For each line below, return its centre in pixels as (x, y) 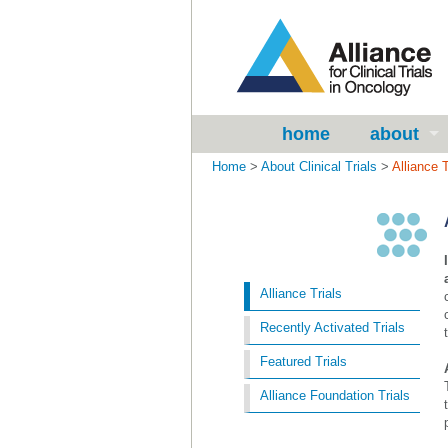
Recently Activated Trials (332, 327)
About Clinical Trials (319, 166)
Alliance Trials (301, 293)
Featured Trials (303, 361)
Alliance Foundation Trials (335, 395)
